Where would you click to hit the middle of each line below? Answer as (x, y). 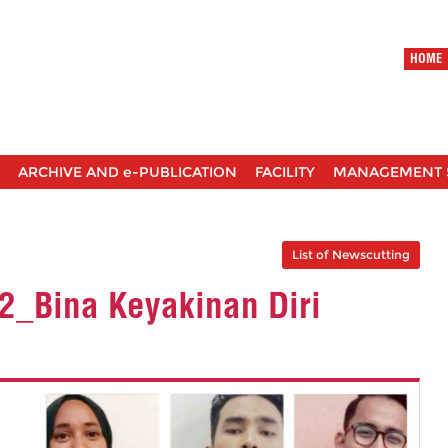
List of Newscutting (351, 254)
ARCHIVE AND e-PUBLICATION (127, 172)
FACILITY (285, 172)
